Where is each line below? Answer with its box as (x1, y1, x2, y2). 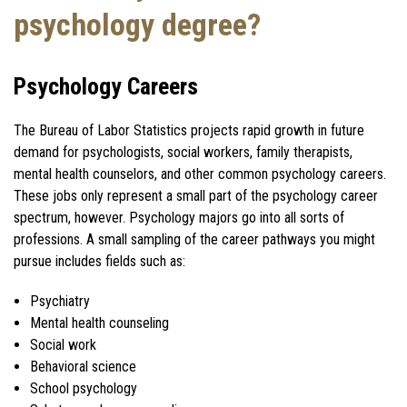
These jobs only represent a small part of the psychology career (14, 186, 378, 204)
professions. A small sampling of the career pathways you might (14, 230, 375, 248)
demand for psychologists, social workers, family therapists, (14, 143, 352, 161)
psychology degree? (14, 6, 261, 44)
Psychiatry (29, 292, 90, 310)
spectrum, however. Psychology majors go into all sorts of (14, 208, 344, 226)
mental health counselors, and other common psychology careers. (14, 164, 386, 183)
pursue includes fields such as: (14, 252, 185, 270)
